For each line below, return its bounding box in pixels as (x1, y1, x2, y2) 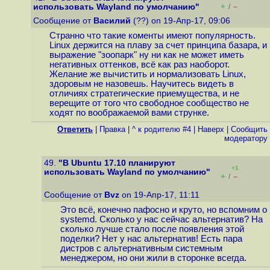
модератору (224, 134, 268, 143)
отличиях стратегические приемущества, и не (49, 89, 239, 99)
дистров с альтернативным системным (60, 243, 222, 254)
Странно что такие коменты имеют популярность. (49, 31, 256, 41)
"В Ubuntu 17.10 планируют (58, 159, 175, 168)
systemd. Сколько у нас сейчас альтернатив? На (60, 215, 263, 225)
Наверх (198, 125, 224, 134)
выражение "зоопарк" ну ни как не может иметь (49, 50, 244, 60)
